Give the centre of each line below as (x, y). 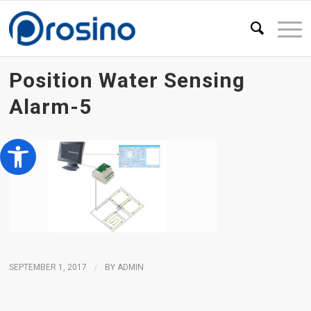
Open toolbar (40, 145)
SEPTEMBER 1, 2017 (48, 268)
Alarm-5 (51, 107)
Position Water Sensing (127, 80)
